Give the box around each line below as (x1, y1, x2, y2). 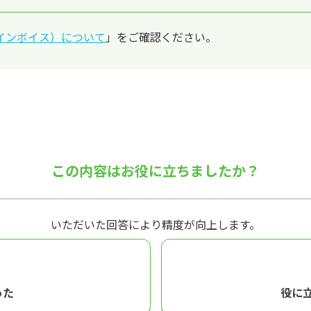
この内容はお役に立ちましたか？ (51, 160, 260, 181)
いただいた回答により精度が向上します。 (51, 216, 260, 233)
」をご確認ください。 (106, 28, 217, 46)
